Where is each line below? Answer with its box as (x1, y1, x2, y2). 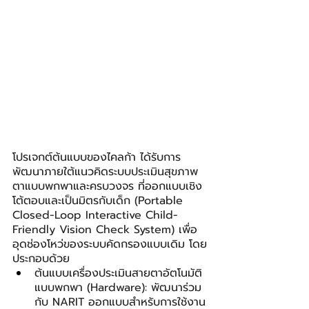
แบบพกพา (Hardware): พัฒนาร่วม (34, 279, 201, 296)
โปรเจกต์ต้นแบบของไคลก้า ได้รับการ (12, 148, 181, 166)
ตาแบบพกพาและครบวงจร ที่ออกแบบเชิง (12, 177, 202, 195)
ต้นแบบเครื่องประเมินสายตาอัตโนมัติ (34, 264, 202, 281)
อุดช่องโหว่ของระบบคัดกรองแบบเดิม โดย (12, 235, 207, 252)
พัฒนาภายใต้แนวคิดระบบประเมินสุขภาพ (12, 163, 198, 180)
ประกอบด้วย (12, 250, 70, 267)
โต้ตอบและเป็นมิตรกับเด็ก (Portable (12, 192, 187, 209)
